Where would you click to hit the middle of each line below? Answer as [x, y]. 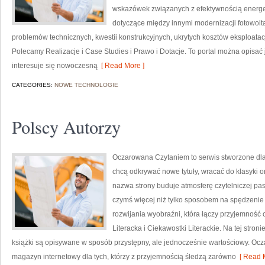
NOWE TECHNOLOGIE [86, 85]
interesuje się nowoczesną [55, 66]
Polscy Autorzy [66, 127]
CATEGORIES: [33, 85]
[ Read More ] [121, 66]
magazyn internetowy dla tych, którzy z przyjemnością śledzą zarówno [124, 257]
